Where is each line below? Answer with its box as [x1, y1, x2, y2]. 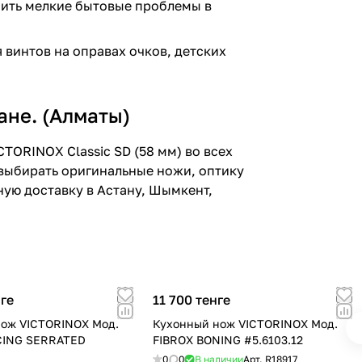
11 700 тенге [152, 292, 230, 309]
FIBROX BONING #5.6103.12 [152, 333, 303, 347]
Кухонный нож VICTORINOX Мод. [152, 317, 338, 331]
